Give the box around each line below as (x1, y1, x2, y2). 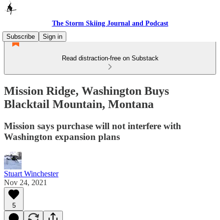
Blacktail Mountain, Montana (4, 97, 154, 110)
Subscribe (6, 33, 35, 40)
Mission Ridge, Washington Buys (4, 84, 169, 97)
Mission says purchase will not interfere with (4, 120, 181, 131)
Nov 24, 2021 (4, 178, 47, 187)
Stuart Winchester (4, 169, 58, 178)
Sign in (43, 33, 62, 40)
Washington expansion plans (4, 131, 120, 142)
